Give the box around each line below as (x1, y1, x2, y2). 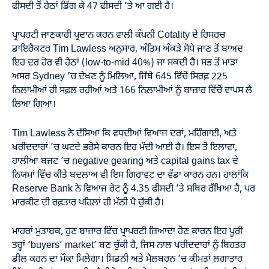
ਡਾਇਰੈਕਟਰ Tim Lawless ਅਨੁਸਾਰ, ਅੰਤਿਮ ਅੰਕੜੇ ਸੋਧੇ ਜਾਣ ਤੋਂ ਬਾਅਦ (12, 43, 243, 55)
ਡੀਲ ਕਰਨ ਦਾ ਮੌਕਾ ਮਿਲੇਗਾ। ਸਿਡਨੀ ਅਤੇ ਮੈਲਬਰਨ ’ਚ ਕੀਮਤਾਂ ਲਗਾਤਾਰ (12, 253, 243, 265)
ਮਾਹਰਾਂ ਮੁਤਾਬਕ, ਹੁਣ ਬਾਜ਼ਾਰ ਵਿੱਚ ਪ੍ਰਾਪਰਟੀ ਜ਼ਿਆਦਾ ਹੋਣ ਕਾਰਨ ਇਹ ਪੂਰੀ (12, 226, 243, 238)
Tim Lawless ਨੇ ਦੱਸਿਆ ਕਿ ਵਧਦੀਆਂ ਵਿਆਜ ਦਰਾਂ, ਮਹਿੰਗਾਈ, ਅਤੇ (12, 127, 237, 140)
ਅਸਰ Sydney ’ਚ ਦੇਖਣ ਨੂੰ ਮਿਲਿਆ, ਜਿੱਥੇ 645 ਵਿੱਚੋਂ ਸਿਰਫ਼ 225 (12, 71, 228, 83)
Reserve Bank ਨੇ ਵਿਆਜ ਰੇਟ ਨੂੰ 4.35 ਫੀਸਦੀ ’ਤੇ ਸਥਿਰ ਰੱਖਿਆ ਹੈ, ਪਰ (12, 183, 255, 195)
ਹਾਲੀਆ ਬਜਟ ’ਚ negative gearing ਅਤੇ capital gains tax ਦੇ (12, 155, 238, 168)
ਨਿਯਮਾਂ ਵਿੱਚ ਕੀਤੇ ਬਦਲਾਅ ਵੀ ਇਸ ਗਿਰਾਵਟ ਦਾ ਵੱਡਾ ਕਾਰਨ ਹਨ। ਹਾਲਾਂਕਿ (12, 169, 249, 181)
